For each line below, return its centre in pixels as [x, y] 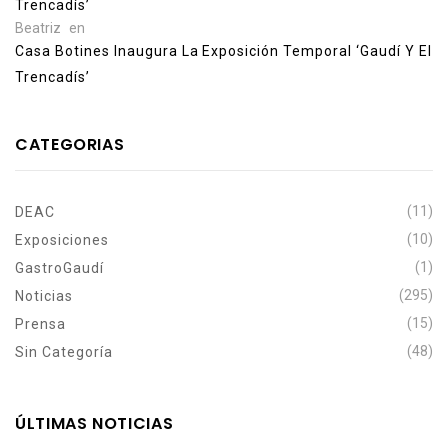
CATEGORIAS [70, 144]
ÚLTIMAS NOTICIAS [94, 423]
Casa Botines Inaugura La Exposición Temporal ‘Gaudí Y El [223, 50]
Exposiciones [62, 239]
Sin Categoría [64, 351]
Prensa [40, 323]
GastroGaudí [59, 267]
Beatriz [38, 27]
